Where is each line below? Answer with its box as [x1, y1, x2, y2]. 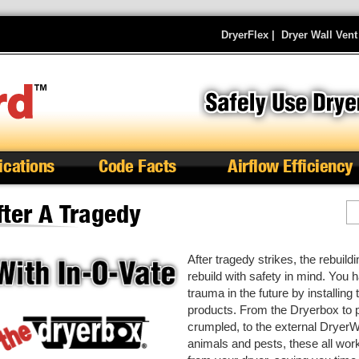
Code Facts [99, 155, 176, 176]
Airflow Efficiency [227, 155, 354, 176]
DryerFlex [221, 29, 268, 41]
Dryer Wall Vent [281, 29, 357, 41]
